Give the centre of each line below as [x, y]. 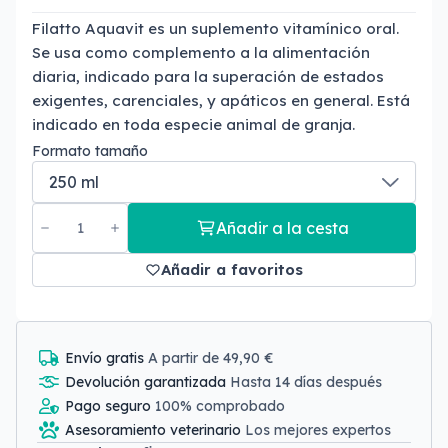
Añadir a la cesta [282, 228]
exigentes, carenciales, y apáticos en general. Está [221, 100]
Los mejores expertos [318, 430]
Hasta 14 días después [306, 382]
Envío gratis [106, 358]
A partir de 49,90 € [211, 358]
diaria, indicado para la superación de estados [208, 76]
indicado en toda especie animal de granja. [193, 124]
